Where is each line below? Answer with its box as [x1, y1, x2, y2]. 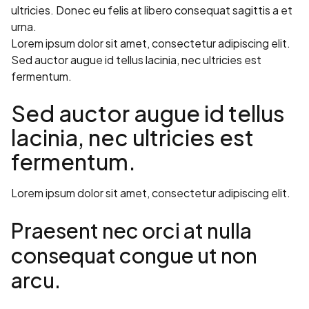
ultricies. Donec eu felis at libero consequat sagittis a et [11, 3, 292, 18]
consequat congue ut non [11, 242, 257, 269]
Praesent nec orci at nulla [11, 217, 252, 244]
